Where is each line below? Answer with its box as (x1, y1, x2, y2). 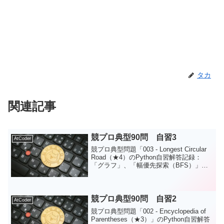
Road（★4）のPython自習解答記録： (91, 153, 202, 161)
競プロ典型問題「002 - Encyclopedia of (91, 207, 206, 215)
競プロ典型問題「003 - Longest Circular (91, 145, 207, 153)
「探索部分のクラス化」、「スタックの (91, 169, 208, 177)
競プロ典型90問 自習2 (91, 194, 177, 203)
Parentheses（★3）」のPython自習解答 (91, 215, 210, 223)
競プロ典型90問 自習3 (91, 132, 177, 141)
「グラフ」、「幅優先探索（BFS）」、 (91, 161, 208, 169)
